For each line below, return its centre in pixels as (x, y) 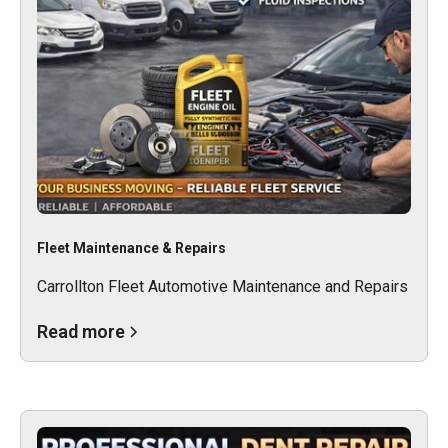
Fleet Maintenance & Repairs (131, 247)
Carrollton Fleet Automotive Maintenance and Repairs (222, 286)
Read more (81, 331)
